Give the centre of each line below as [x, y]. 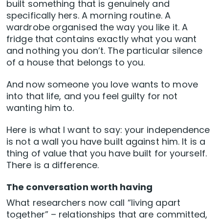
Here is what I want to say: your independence [108, 130]
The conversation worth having [79, 187]
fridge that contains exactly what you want [102, 39]
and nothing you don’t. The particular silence [105, 51]
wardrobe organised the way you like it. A [97, 27]
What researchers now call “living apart [93, 203]
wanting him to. [40, 108]
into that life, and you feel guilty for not [92, 96]
